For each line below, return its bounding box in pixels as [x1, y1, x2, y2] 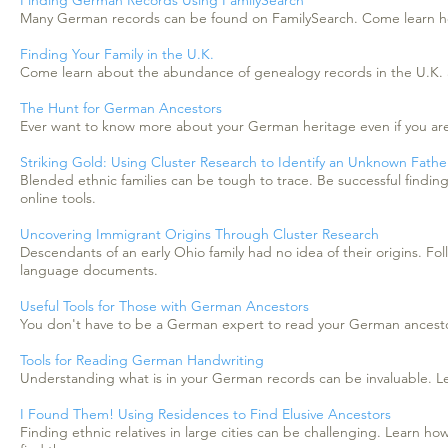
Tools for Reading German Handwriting [20, 351, 264, 369]
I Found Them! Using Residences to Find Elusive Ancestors [20, 405, 395, 423]
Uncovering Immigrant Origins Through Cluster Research [20, 225, 379, 243]
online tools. [20, 189, 96, 207]
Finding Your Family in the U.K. [20, 45, 214, 63]
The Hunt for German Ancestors [20, 99, 222, 117]
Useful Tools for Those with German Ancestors [20, 297, 317, 315]
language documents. [20, 261, 158, 279]
